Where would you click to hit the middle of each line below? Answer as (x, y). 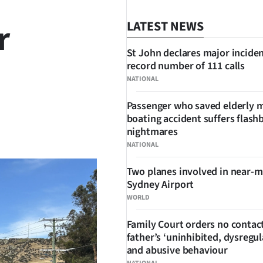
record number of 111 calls (186, 66)
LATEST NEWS (165, 26)
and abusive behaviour (177, 250)
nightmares (152, 132)
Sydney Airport (160, 185)
